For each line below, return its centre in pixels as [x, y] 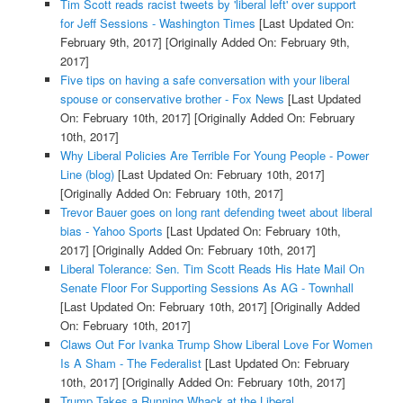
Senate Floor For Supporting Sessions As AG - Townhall [206, 288]
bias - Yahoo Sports [111, 231]
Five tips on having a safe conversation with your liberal [205, 80]
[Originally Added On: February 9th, [255, 42]
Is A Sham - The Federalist [130, 363]
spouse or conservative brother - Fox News [172, 99]
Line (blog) [87, 175]
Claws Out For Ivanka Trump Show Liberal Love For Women [216, 345]
